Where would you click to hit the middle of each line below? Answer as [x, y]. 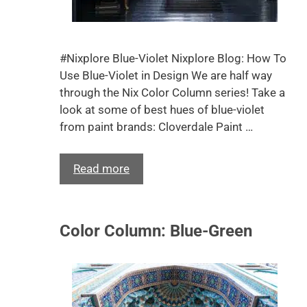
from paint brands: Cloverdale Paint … [156, 127]
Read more [101, 168]
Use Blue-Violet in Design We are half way [166, 75]
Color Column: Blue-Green [156, 231]
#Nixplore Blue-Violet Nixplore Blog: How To [173, 58]
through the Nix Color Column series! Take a [172, 93]
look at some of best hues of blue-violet [162, 110]
